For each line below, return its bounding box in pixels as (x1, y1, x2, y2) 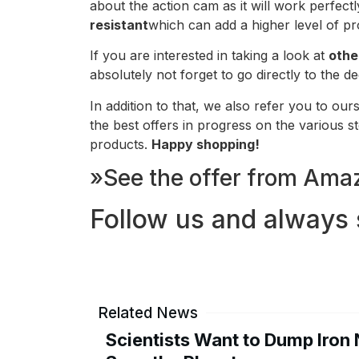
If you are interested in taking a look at (90, 47, 329, 64)
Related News (98, 304, 198, 323)
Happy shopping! (151, 135, 260, 152)
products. (90, 135, 151, 152)
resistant (90, 16, 148, 33)
